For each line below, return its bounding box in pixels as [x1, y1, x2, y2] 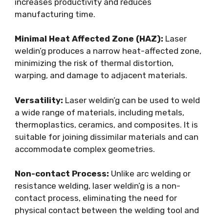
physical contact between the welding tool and [15, 205, 199, 215]
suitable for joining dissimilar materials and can [15, 131, 198, 142]
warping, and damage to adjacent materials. [15, 70, 187, 80]
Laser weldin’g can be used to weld [63, 95, 200, 105]
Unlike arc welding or [109, 169, 191, 178]
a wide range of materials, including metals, [15, 107, 184, 117]
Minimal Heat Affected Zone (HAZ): [15, 34, 163, 44]
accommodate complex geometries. [15, 144, 155, 154]
